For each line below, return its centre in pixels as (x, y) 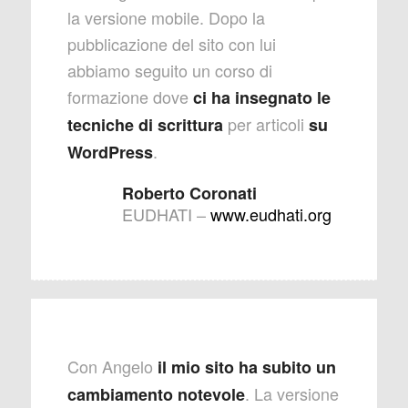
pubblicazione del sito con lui (171, 44)
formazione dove (130, 97)
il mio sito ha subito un (244, 367)
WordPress (110, 153)
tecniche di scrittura (145, 125)
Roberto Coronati (189, 194)
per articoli (265, 124)
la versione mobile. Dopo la (166, 18)
